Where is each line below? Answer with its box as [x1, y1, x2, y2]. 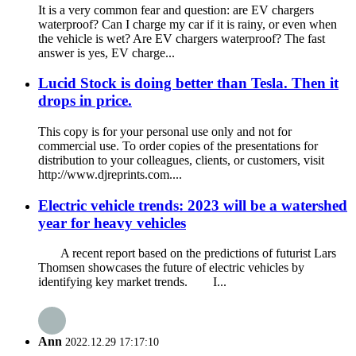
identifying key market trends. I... [38, 275, 226, 289]
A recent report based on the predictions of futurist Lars [38, 246, 336, 261]
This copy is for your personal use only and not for [38, 124, 292, 138]
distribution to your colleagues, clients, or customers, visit [38, 153, 324, 167]
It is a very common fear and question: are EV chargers [38, 2, 314, 17]
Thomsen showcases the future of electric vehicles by [38, 261, 304, 275]
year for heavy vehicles [38, 214, 186, 231]
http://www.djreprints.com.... [38, 167, 182, 181]
